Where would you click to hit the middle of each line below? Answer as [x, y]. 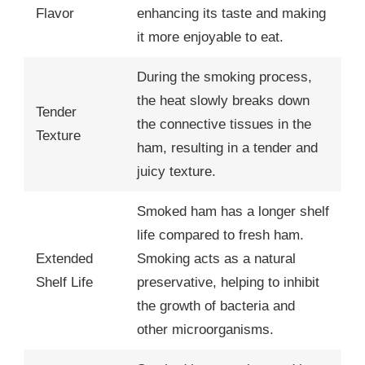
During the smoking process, [224, 77]
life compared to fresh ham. [220, 235]
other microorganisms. [205, 329]
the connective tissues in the [224, 124]
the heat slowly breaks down [223, 100]
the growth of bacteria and [216, 306]
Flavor [55, 13]
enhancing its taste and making [231, 13]
